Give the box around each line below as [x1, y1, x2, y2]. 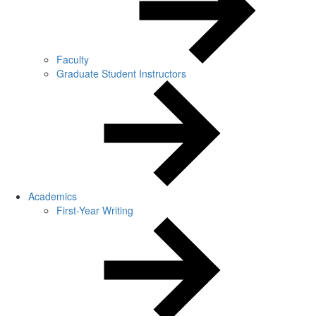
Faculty [56, 52, 92, 66]
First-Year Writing [56, 203, 133, 217]
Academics [28, 189, 77, 203]
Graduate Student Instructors [56, 66, 186, 80]
